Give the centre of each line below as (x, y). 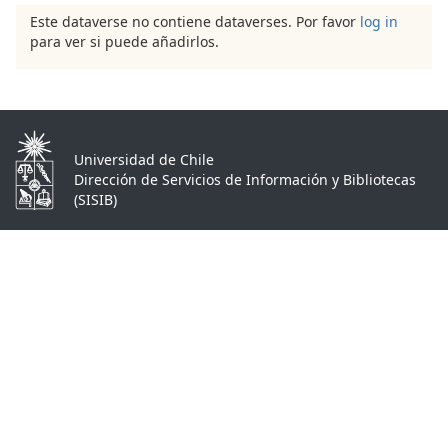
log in (379, 22)
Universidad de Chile (144, 160)
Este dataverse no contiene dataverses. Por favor (195, 22)
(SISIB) (95, 200)
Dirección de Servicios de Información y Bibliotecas (245, 180)
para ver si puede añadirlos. (124, 42)
